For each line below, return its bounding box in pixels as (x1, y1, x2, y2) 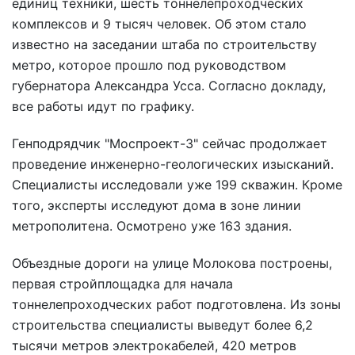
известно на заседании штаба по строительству (12, 36, 317, 53)
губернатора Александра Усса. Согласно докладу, (12, 78, 326, 94)
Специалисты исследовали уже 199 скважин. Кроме (12, 177, 342, 193)
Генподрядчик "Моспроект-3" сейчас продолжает (12, 136, 327, 152)
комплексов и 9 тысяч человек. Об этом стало (12, 16, 307, 32)
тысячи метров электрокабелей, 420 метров (12, 337, 296, 353)
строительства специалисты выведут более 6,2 (12, 316, 313, 333)
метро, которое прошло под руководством (12, 57, 286, 74)
